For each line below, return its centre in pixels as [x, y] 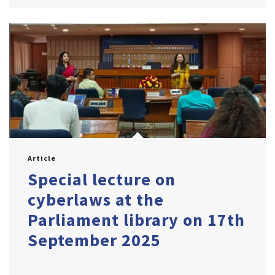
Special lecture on [102, 180]
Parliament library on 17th [136, 220]
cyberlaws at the [96, 200]
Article [42, 158]
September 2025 [94, 240]
